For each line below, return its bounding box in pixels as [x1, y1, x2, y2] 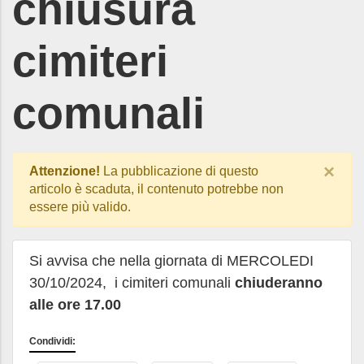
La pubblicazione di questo [100, 164, 258, 178]
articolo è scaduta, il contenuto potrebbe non [29, 182, 284, 196]
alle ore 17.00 [29, 297, 121, 313]
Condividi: [29, 336, 76, 347]
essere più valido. [29, 200, 131, 214]
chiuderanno [235, 275, 323, 291]
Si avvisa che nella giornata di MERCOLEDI [29, 253, 314, 269]
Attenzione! [29, 164, 100, 178]
